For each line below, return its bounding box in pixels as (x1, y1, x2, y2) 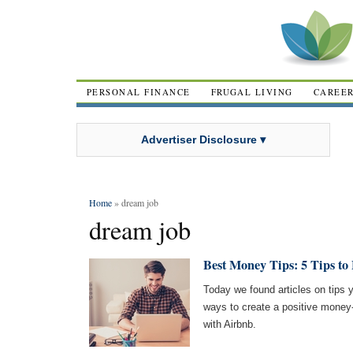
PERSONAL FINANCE (87, 86, 191, 98)
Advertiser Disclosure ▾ (141, 132, 266, 146)
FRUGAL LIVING (210, 86, 293, 98)
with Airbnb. (203, 318, 256, 330)
